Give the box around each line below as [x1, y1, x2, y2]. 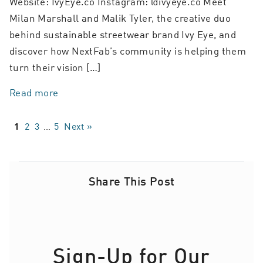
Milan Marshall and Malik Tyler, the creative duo [9, 10, 231, 25]
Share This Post [88, 173, 175, 188]
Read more [9, 85, 59, 99]
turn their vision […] [9, 59, 101, 74]
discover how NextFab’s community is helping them [9, 43, 247, 58]
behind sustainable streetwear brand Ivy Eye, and [9, 26, 237, 41]
